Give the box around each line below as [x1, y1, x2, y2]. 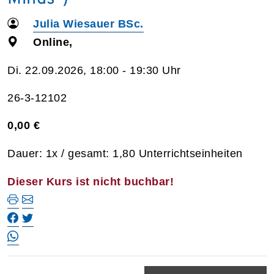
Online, [33, 35, 73, 48]
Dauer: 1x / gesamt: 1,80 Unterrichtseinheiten [7, 147, 243, 160]
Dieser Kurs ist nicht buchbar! [7, 175, 174, 188]
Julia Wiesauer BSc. [33, 17, 144, 30]
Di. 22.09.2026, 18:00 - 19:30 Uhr [7, 64, 181, 76]
